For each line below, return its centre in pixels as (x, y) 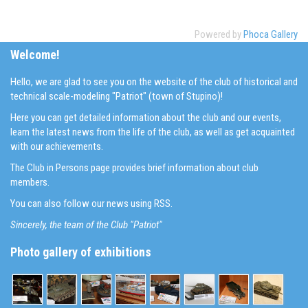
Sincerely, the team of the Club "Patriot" (86, 225)
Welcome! (35, 55)
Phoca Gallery (271, 35)
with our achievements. (57, 147)
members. (30, 183)
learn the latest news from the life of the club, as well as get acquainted (153, 132)
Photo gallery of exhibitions (81, 252)
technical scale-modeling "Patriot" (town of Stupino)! (117, 97)
